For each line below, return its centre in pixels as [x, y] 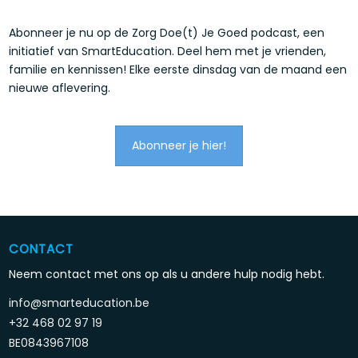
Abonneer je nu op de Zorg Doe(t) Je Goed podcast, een [167, 32]
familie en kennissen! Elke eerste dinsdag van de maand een [178, 69]
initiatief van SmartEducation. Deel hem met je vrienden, [168, 51]
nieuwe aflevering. [60, 88]
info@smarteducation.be [80, 302]
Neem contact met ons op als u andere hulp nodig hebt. [167, 274]
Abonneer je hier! [179, 145]
